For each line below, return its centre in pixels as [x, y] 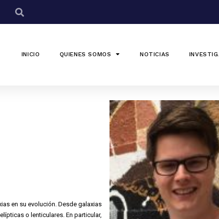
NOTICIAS [154, 54]
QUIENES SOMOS [85, 54]
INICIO [31, 54]
